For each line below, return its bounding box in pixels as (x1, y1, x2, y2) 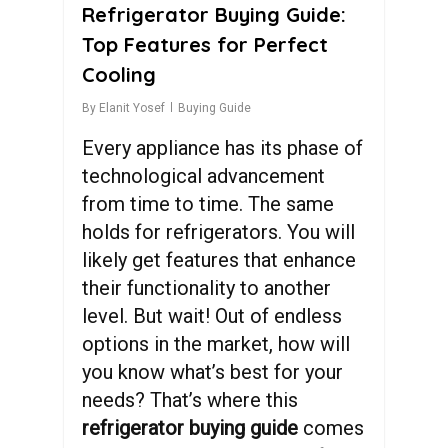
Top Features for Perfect (82, 32, 328, 57)
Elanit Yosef (99, 101, 165, 115)
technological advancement (82, 164, 325, 188)
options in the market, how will (82, 332, 350, 356)
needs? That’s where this (82, 388, 298, 412)
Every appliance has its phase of (82, 136, 363, 160)
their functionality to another (82, 276, 331, 300)
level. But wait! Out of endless (82, 304, 342, 328)
